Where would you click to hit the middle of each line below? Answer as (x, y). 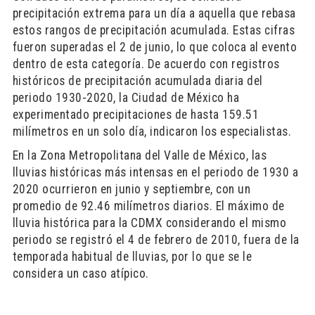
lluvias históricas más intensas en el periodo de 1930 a (155, 172)
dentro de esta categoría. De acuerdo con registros (146, 64)
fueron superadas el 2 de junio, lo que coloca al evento (155, 47)
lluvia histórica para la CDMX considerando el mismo (149, 223)
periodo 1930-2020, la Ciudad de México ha (126, 98)
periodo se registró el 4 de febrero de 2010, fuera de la (156, 240)
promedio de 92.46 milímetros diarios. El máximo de (148, 206)
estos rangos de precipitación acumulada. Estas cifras (154, 30)
